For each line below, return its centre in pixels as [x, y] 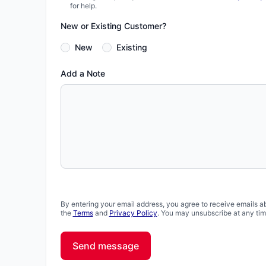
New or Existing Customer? [113, 26]
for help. [83, 6]
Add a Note [83, 73]
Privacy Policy [133, 213]
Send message [105, 246]
